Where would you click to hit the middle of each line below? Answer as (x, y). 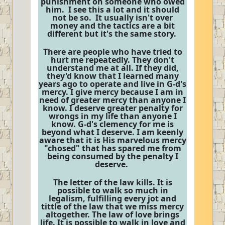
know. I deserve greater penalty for (113, 108)
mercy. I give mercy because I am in (113, 92)
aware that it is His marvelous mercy (113, 140)
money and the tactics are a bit (113, 26)
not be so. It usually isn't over (113, 18)
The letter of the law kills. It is (113, 182)
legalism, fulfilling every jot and (113, 198)
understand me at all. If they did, (113, 68)
